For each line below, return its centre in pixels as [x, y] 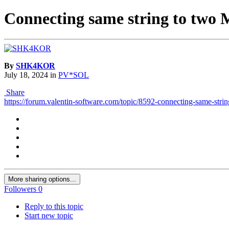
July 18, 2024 [26, 75]
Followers [20, 189]
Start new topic [49, 216]
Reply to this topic [54, 207]
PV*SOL [74, 75]
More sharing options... [42, 179]
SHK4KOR [36, 66]
